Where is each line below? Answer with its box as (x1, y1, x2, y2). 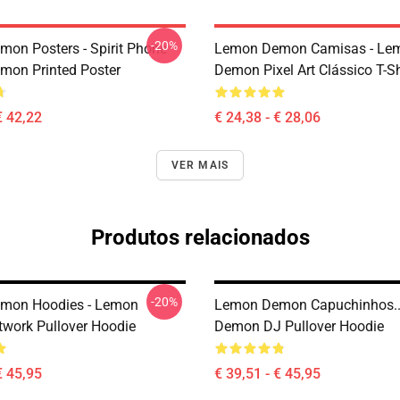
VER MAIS (171, 159, 229, 171)
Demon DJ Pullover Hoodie (214, 318, 384, 335)
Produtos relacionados (90, 225, 310, 250)
